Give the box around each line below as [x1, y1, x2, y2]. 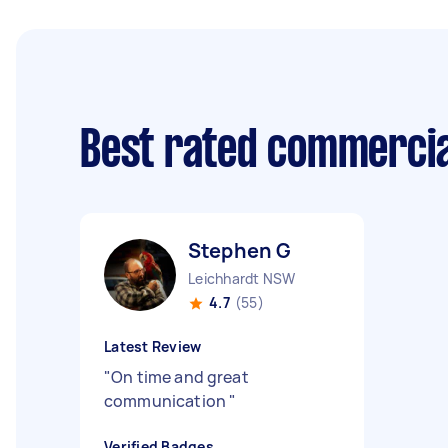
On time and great [111, 366, 249, 388]
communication [104, 390, 230, 412]
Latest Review [104, 337, 202, 356]
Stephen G [188, 237, 292, 264]
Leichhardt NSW [188, 269, 296, 288]
